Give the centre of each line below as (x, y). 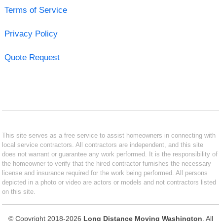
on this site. (19, 191)
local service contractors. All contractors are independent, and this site (103, 145)
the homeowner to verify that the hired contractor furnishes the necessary (107, 163)
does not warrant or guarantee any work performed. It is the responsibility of (110, 154)
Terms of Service (36, 10)
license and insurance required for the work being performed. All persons (105, 173)
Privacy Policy (31, 34)
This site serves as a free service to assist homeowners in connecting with (109, 135)
